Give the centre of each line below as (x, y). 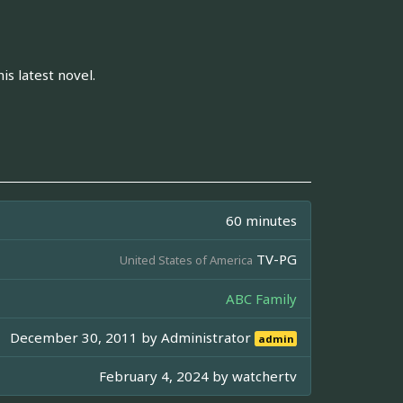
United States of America (186, 260)
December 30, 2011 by (86, 337)
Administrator (208, 337)
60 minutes (261, 220)
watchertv (264, 376)
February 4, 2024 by (166, 376)
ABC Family (261, 298)
